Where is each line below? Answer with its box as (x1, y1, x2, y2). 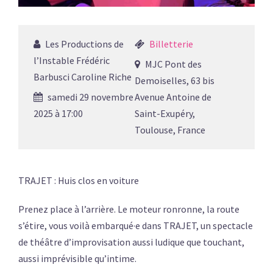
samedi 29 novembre (46, 91, 133, 104)
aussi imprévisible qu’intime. (18, 252, 136, 265)
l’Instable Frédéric (34, 54, 110, 67)
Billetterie (149, 38, 193, 51)
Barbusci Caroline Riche (34, 71, 132, 83)
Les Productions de (43, 38, 124, 51)
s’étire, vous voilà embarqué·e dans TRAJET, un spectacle (18, 219, 253, 232)
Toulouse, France (134, 124, 205, 136)
